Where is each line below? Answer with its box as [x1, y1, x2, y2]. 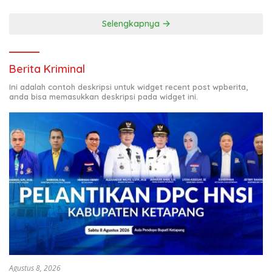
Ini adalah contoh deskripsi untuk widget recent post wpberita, [9, 82, 248, 92]
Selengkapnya [101, 18, 162, 30]
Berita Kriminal [9, 62, 85, 76]
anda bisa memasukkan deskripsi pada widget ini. [9, 92, 198, 102]
